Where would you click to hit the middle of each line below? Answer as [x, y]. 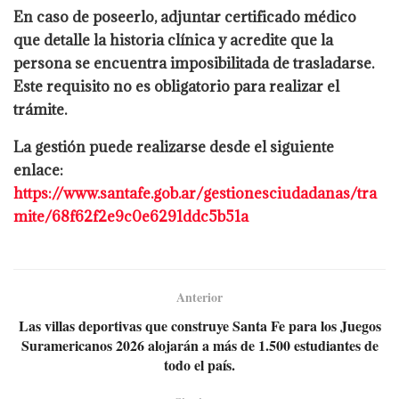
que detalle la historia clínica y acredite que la [173, 41]
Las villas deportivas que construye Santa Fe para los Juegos [199, 326]
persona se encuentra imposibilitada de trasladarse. [194, 64]
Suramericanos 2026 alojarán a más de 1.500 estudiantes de [199, 346]
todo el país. [199, 365]
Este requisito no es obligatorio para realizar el [176, 87]
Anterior [199, 297]
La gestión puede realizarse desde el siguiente [174, 147]
